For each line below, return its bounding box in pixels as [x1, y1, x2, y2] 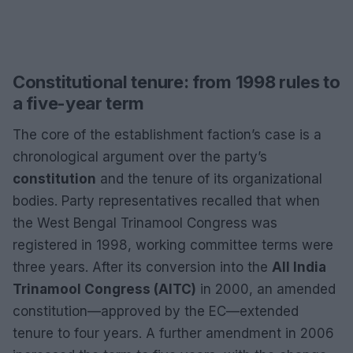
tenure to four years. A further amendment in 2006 [13, 325, 334, 341]
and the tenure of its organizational [96, 171, 322, 187]
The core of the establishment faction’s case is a [13, 127, 321, 143]
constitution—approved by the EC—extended [13, 303, 299, 319]
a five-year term [13, 93, 145, 113]
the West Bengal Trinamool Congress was [13, 215, 277, 231]
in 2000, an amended [196, 281, 336, 297]
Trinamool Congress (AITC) [13, 281, 196, 297]
